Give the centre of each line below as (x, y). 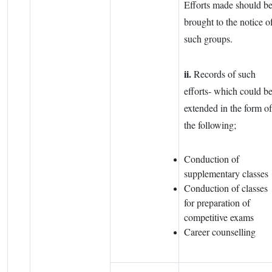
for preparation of (217, 203)
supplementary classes (226, 174)
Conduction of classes (226, 188)
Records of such (223, 74)
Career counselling (221, 232)
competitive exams (219, 217)
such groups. (208, 39)
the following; (210, 125)
